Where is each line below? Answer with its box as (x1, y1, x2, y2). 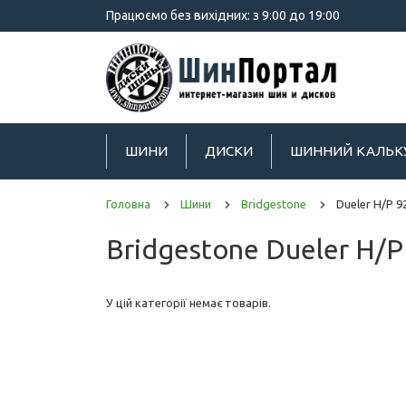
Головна (106, 197, 150, 210)
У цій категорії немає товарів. (106, 295, 271, 309)
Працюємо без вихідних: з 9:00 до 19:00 (106, 8, 340, 23)
